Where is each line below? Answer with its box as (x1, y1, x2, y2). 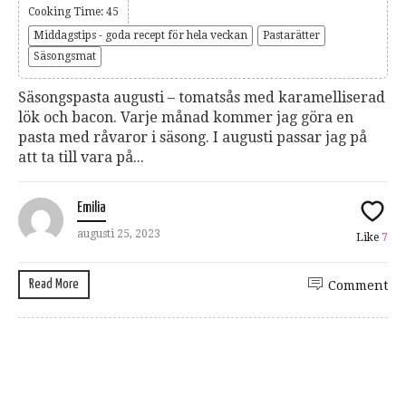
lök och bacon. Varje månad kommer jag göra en (18, 108, 353, 126)
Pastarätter (263, 28, 320, 42)
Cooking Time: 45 (28, 5, 119, 18)
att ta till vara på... (18, 148, 144, 166)
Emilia (77, 199, 106, 216)
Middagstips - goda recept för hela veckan (34, 28, 247, 42)
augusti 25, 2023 (77, 227, 160, 240)
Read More (29, 276, 79, 291)
